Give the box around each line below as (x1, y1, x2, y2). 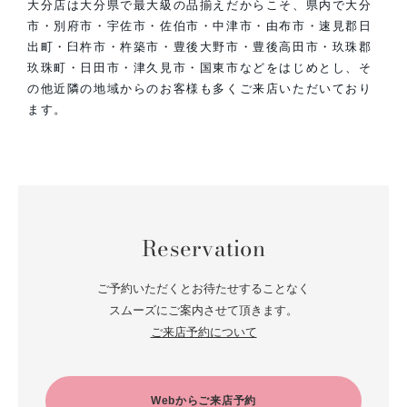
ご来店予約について (150, 324, 257, 339)
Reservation (142, 231, 265, 265)
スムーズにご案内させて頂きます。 (109, 303, 298, 317)
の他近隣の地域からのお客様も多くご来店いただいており (27, 81, 372, 95)
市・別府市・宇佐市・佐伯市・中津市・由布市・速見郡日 (27, 18, 372, 33)
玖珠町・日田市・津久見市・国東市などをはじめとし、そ (27, 60, 372, 74)
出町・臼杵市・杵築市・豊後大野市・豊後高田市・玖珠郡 (27, 39, 372, 54)
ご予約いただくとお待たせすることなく (97, 281, 310, 295)
